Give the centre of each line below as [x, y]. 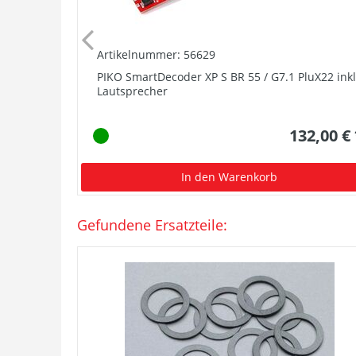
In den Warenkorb [230, 176]
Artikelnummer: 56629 [156, 54]
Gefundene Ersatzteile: [152, 224]
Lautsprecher [132, 91]
